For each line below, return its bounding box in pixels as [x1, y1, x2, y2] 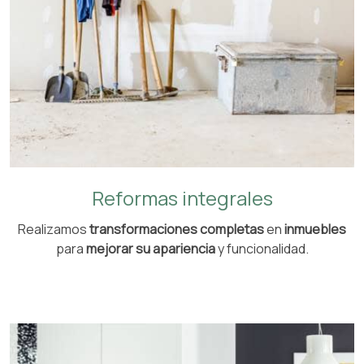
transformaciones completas [89, 219, 264, 238]
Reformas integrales [91, 184, 273, 211]
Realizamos [18, 219, 89, 238]
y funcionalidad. [214, 239, 309, 258]
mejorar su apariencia [85, 239, 215, 258]
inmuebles [284, 219, 346, 238]
